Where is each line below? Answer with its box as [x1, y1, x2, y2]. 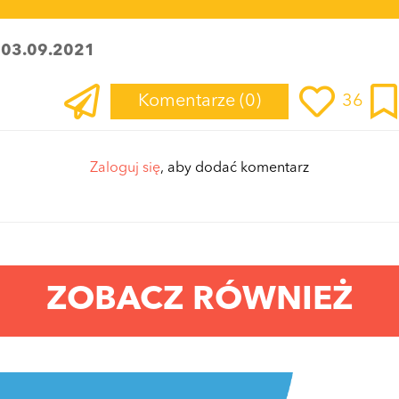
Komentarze [138, 92, 240, 110]
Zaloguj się [90, 160, 160, 175]
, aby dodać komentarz [160, 160, 309, 175]
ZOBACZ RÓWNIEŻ [45, 283, 354, 317]
